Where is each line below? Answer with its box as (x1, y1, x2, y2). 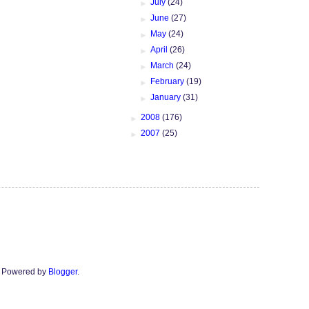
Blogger (48, 266, 77, 277)
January (150, 92, 183, 102)
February (150, 76, 187, 86)
